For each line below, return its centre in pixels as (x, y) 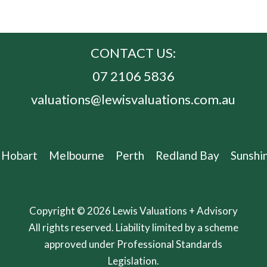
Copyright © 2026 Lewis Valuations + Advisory (133, 210)
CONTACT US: (133, 52)
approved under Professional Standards (133, 244)
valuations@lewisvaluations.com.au (133, 99)
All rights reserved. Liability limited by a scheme (133, 227)
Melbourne (77, 155)
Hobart (19, 155)
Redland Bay (187, 155)
